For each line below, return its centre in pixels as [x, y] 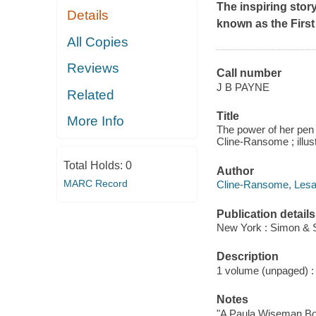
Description [247, 257]
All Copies [98, 42]
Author [235, 171]
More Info [96, 121]
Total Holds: [94, 165]
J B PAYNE [243, 87]
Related [91, 95]
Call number [249, 73]
